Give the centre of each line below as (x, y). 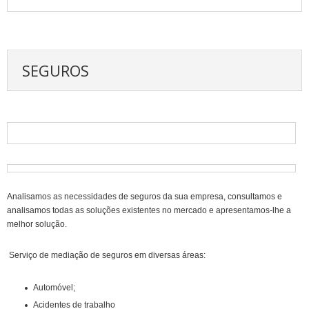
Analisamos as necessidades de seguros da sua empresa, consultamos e (144, 196)
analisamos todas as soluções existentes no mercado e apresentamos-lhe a (149, 210)
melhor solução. (37, 224)
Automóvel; (54, 287)
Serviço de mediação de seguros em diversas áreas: (106, 255)
